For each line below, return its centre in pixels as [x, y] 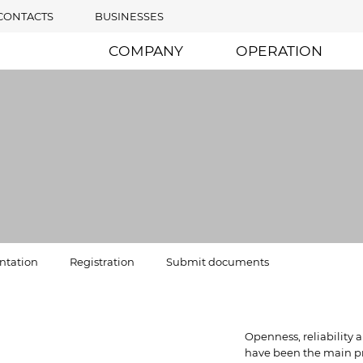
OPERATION [279, 50]
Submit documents [218, 261]
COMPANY [146, 50]
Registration [102, 261]
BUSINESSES [129, 17]
